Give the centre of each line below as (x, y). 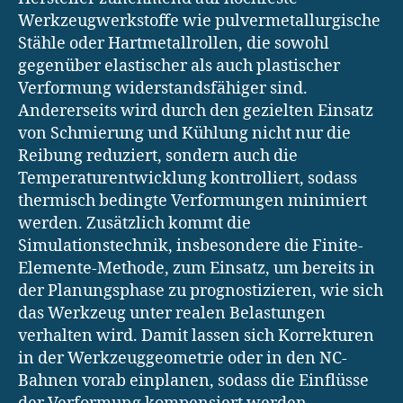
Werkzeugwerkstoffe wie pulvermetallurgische (199, 21)
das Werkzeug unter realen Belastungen (172, 313)
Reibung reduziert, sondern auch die (158, 156)
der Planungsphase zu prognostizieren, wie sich (201, 291)
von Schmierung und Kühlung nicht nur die (184, 133)
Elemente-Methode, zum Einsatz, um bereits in (197, 268)
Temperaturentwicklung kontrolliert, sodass (188, 178)
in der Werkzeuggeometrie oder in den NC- (183, 358)
